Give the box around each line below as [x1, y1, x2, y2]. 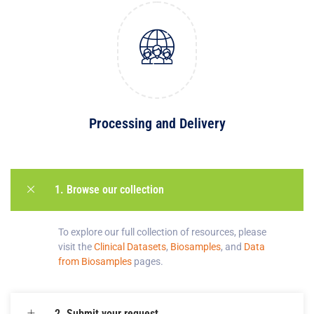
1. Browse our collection [55, 182, 164, 196]
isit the [63, 240, 94, 252]
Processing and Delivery [88, 114, 226, 132]
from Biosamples [58, 255, 132, 267]
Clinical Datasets [94, 240, 166, 252]
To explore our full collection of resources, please [58, 226, 266, 238]
